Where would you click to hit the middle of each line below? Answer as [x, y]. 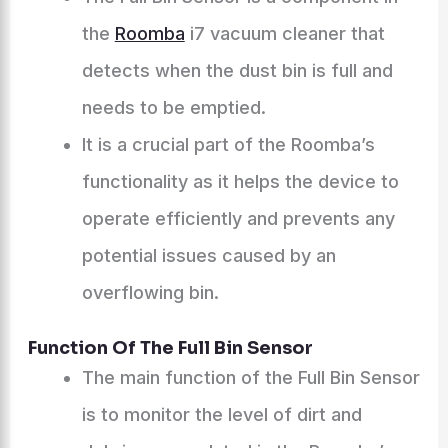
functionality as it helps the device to [240, 181]
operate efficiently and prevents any [238, 218]
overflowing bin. [150, 292]
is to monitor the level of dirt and [221, 414]
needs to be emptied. [173, 107]
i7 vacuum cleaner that [284, 33]
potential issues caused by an [208, 255]
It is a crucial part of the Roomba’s [228, 144]
